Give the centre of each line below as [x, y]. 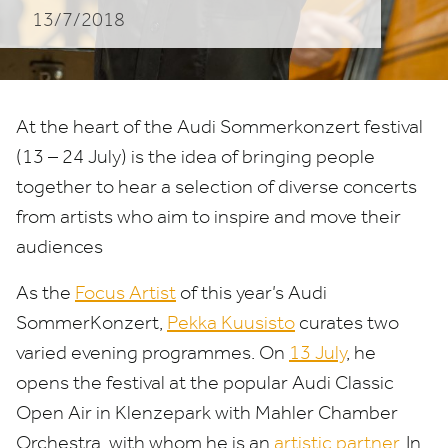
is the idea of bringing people [253, 156]
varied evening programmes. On [152, 352]
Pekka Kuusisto [231, 322]
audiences [59, 246]
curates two [347, 322]
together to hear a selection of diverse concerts [216, 186]
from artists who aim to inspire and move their [208, 216]
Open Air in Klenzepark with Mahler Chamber [207, 412]
